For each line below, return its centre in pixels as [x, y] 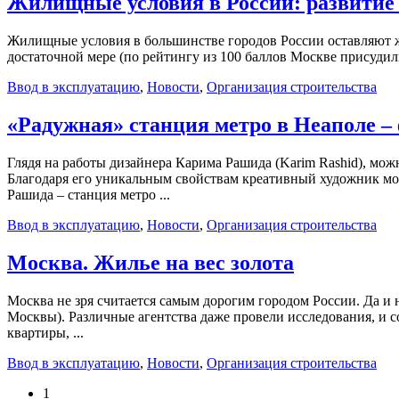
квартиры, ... [45, 333]
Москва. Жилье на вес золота [151, 263]
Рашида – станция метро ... [89, 195]
